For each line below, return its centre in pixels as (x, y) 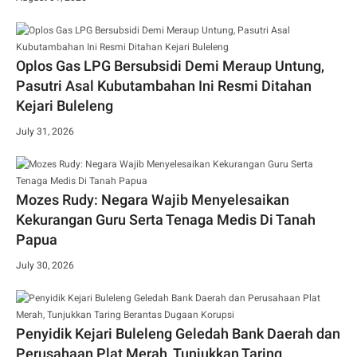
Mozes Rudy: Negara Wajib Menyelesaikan (153, 200)
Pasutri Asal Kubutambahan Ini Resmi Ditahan (164, 86)
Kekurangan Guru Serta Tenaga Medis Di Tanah (166, 220)
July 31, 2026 (45, 132)
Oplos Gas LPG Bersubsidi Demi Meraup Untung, (170, 66)
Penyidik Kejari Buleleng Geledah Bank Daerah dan (178, 334)
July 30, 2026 (45, 266)
